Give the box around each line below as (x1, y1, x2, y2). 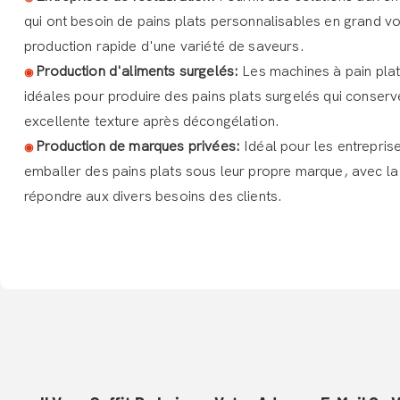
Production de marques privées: (36, 137, 245, 154)
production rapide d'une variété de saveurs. (23, 37, 304, 54)
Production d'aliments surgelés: (36, 62, 243, 79)
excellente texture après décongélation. (23, 112, 280, 129)
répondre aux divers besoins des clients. (23, 187, 283, 204)
